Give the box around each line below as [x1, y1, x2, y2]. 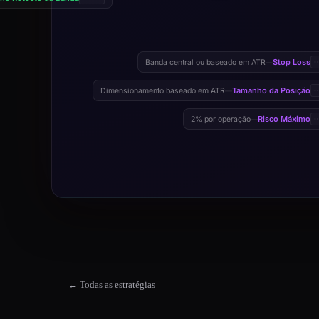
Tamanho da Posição [232, 85, 310, 95]
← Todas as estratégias [68, 279, 155, 290]
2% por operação [191, 114, 251, 124]
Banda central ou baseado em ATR [145, 57, 266, 67]
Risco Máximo [258, 114, 310, 124]
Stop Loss [273, 57, 310, 67]
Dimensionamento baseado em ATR [100, 85, 225, 95]
